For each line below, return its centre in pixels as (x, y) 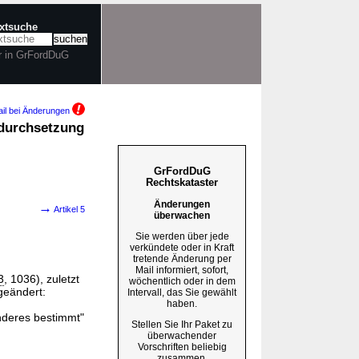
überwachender (182, 335)
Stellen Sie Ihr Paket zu (182, 324)
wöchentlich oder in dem (182, 281)
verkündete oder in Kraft (182, 247)
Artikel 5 (69, 209)
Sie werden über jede (182, 236)
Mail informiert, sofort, (182, 270)
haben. (182, 303)
